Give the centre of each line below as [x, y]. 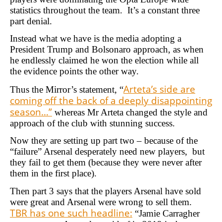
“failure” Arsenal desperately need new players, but [107, 152]
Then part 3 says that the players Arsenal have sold [106, 191]
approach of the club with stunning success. [92, 123]
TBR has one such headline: [71, 213]
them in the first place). [56, 173]
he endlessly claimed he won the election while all [104, 60]
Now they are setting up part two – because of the [104, 141]
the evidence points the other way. [74, 71]
